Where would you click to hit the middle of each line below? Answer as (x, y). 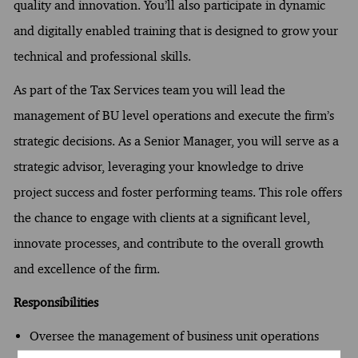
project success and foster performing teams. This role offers (177, 192)
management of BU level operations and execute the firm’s (173, 115)
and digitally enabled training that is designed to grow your (175, 30)
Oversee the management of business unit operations (174, 336)
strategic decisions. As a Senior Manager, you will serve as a (176, 141)
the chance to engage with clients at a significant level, (161, 217)
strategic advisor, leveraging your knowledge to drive (158, 166)
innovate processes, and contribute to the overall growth (168, 243)
